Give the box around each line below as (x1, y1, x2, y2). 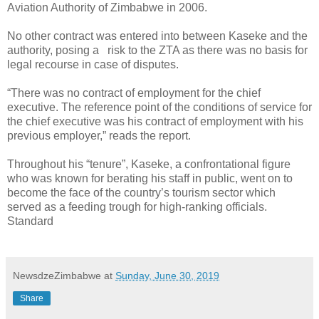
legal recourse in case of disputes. (7, 58, 179, 70)
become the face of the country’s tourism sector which (7, 186, 276, 199)
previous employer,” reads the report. (7, 129, 191, 142)
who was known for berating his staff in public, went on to (7, 172, 293, 184)
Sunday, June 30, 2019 (115, 269, 219, 281)
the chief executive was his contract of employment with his (7, 115, 303, 127)
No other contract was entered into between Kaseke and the (7, 29, 308, 42)
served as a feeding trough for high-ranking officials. (7, 200, 267, 213)
